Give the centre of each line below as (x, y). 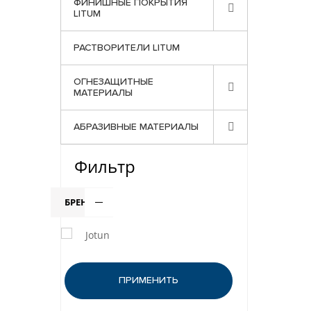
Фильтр (105, 166)
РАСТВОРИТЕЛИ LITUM (127, 48)
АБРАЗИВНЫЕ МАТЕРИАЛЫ (136, 127)
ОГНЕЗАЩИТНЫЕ (114, 82)
